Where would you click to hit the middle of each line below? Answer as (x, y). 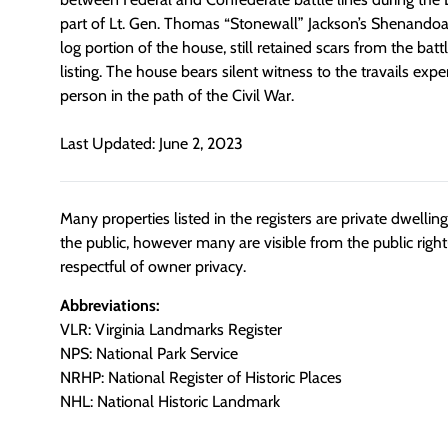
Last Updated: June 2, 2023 (151, 144)
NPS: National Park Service (149, 353)
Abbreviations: (110, 305)
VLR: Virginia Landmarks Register (171, 329)
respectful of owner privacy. (153, 267)
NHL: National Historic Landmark (170, 401)
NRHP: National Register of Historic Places (201, 377)
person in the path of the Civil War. (177, 95)
